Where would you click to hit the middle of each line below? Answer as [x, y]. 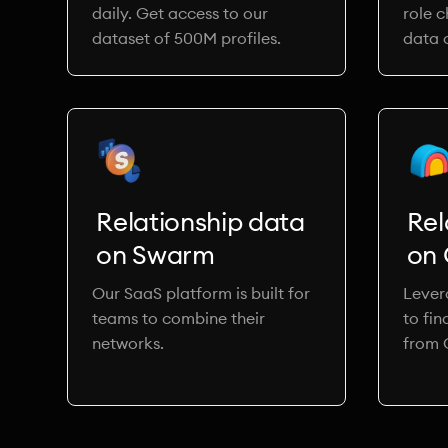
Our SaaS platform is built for [201, 293]
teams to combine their [179, 318]
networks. [128, 343]
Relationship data [200, 221]
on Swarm [155, 254]
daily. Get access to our [180, 13]
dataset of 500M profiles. [187, 38]
